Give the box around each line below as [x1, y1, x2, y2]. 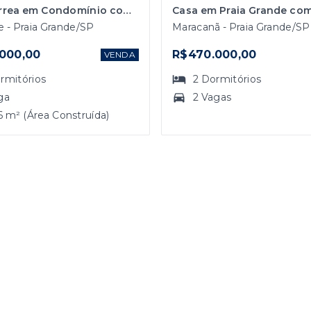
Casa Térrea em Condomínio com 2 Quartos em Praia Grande [123, 3, 132, 17]
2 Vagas [193, 90, 232, 103]
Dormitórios [201, 72, 262, 85]
